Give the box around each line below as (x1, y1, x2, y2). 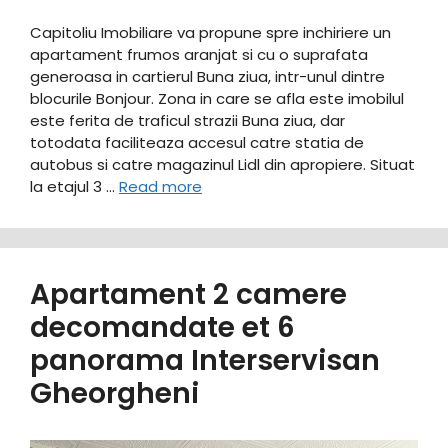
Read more (119, 175, 202, 197)
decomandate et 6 (30, 307, 295, 347)
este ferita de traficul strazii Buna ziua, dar (30, 109, 345, 131)
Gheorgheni (30, 373, 199, 413)
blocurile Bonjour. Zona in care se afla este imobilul (30, 87, 404, 109)
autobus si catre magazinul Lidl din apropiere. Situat (30, 153, 415, 175)
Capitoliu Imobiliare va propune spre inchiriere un (30, 21, 391, 43)
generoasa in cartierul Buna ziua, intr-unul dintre (30, 65, 385, 87)
